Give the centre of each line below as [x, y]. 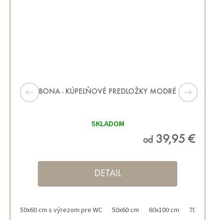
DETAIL [108, 174]
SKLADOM [108, 124]
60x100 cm [164, 210]
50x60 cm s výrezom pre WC [61, 210]
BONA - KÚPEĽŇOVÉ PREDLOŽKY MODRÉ [108, 92]
